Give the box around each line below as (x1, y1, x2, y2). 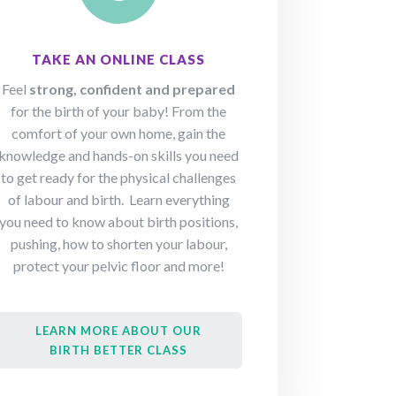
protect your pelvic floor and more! (12, 257, 225, 275)
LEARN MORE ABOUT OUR (35, 324, 202, 339)
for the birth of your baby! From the (11, 103, 227, 120)
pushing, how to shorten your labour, (10, 235, 227, 253)
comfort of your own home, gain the (11, 125, 226, 142)
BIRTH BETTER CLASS (49, 343, 188, 358)
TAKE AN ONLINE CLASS (32, 51, 206, 68)
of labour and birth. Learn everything (7, 191, 230, 209)
